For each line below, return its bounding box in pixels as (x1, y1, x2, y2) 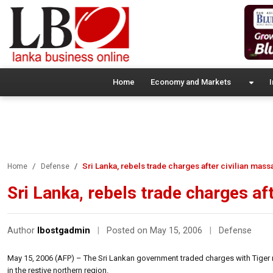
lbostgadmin (37, 225, 90, 236)
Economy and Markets (150, 77, 231, 87)
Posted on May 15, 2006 (107, 225, 205, 236)
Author (7, 225, 37, 236)
